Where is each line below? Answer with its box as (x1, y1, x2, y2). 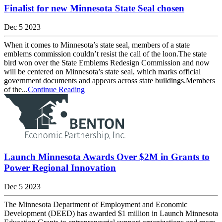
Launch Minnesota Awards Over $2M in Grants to (4, 151, 210, 162)
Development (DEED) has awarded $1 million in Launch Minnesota (4, 209, 218, 218)
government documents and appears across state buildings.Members (4, 76, 215, 85)
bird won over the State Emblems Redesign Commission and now (4, 58, 210, 67)
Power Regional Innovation (4, 162, 116, 173)
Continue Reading (28, 85, 85, 94)
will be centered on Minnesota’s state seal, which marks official (4, 67, 201, 76)
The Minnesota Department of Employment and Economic (4, 200, 187, 209)
